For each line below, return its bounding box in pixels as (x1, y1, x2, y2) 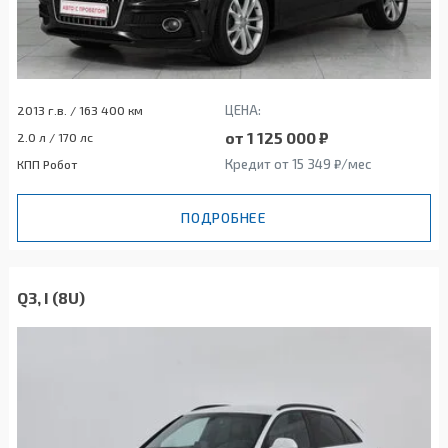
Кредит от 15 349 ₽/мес (224, 156, 372, 173)
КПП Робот (17, 157, 77, 172)
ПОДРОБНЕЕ (181, 209, 267, 227)
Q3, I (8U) (17, 288, 85, 308)
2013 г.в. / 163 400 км (17, 103, 143, 118)
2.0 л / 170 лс (17, 130, 93, 145)
